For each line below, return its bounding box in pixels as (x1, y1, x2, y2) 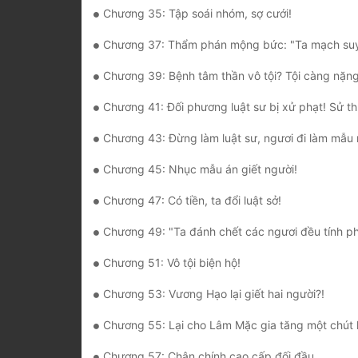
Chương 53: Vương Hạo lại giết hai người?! (103, 287, 324, 301)
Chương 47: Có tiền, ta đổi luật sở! (103, 193, 281, 208)
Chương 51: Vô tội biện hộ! (103, 256, 241, 270)
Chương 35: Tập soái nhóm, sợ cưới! (103, 6, 292, 21)
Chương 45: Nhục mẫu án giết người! (103, 162, 297, 177)
